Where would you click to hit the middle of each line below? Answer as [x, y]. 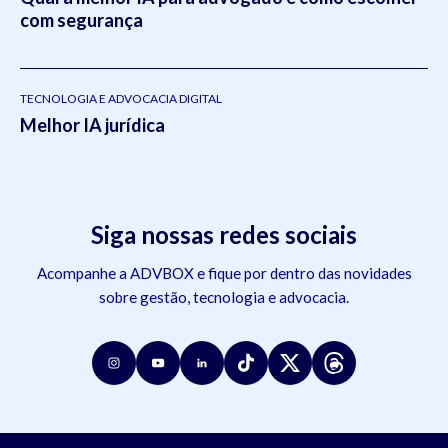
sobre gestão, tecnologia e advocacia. [224, 296]
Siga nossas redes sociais [224, 234]
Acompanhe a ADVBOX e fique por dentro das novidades [224, 272]
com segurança [81, 19]
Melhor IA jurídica [92, 124]
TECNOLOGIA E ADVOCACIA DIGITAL [121, 98]
